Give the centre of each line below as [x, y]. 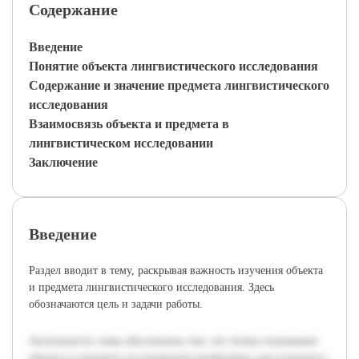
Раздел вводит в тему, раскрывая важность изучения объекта [176, 270]
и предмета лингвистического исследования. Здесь [151, 287]
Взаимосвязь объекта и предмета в [129, 124]
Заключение [63, 162]
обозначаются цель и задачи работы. [116, 304]
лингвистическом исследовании [121, 143]
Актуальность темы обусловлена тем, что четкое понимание [173, 341]
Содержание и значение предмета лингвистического [179, 85]
